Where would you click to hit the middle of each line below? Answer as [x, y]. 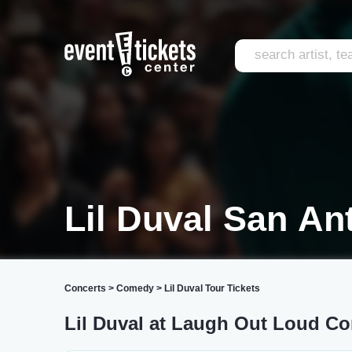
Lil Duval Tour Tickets [212, 288]
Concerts [85, 288]
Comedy [135, 288]
